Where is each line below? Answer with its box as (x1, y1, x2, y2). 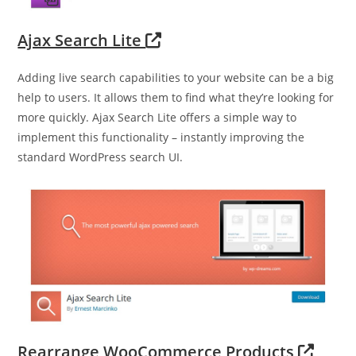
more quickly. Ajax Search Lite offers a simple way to (17, 109, 297, 125)
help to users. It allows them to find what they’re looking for (17, 89, 335, 105)
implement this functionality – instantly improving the (17, 129, 305, 145)
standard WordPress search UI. (17, 149, 184, 164)
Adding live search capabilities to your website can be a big (17, 69, 335, 85)
